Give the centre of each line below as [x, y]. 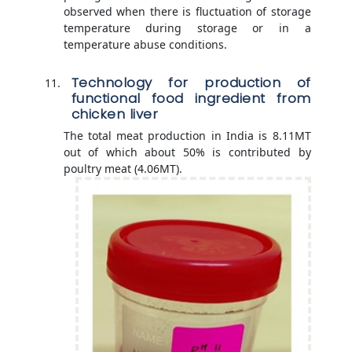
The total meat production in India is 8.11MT [187, 136]
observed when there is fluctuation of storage [187, 12]
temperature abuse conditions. [145, 45]
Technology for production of [191, 83]
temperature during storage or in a [187, 28]
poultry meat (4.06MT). [123, 169]
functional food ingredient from [191, 99]
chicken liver [114, 114]
